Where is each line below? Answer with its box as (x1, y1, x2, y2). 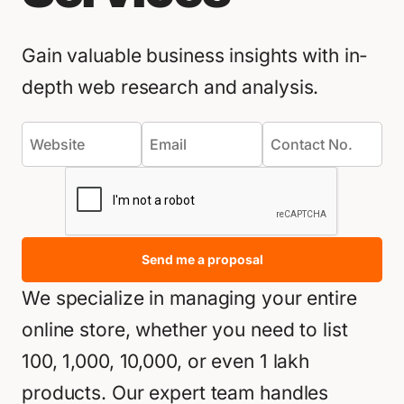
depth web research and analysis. (22, 76, 319, 98)
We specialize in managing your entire (22, 287, 357, 309)
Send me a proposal (141, 252, 263, 267)
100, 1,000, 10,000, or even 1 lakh (22, 350, 310, 372)
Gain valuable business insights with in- (22, 44, 369, 67)
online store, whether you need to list (22, 318, 348, 341)
